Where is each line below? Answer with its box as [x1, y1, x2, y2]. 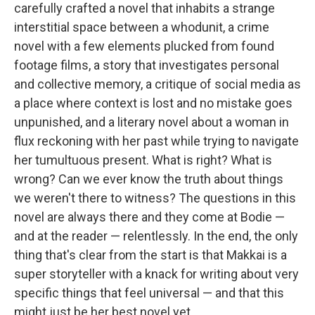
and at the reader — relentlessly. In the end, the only [14, 228, 298, 243]
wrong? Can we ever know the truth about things [14, 171, 283, 186]
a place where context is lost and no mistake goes [14, 95, 292, 110]
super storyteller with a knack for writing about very [14, 266, 299, 281]
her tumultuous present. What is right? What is [14, 152, 272, 167]
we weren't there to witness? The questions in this [14, 190, 296, 205]
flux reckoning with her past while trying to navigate [14, 133, 299, 148]
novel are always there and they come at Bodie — [14, 209, 285, 224]
